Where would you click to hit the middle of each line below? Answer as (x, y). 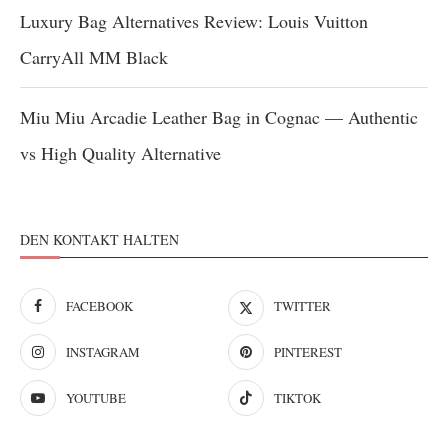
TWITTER (303, 306)
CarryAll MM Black (94, 57)
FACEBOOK (99, 306)
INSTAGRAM (103, 352)
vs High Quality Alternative (120, 153)
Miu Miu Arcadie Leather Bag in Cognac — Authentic (219, 117)
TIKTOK (298, 398)
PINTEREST (308, 352)
